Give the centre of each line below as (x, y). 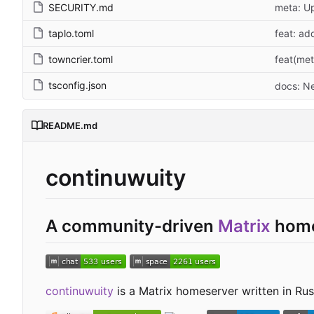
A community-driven (132, 226)
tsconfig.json (77, 85)
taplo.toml (71, 33)
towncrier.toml (81, 59)
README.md (70, 125)
